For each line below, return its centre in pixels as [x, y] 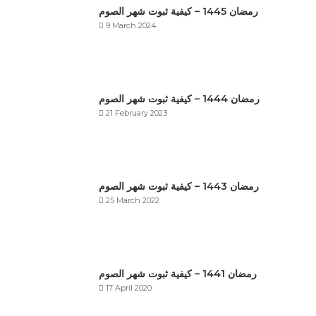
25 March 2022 [133, 201]
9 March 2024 [131, 26]
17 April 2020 [129, 288]
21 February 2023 [136, 113]
